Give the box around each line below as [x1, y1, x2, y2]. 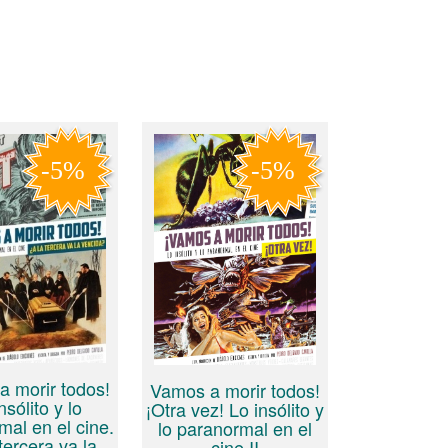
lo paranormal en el [158, 415, 313, 442]
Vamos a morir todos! [150, 377, 321, 404]
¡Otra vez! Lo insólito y [146, 396, 325, 423]
